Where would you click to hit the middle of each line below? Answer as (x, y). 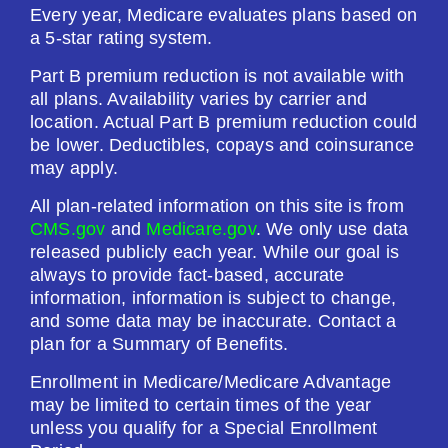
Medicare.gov (201, 229)
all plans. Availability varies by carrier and (199, 99)
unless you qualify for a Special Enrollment (204, 428)
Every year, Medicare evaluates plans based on (224, 15)
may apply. (74, 168)
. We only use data (332, 229)
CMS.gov (68, 229)
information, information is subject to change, (213, 298)
